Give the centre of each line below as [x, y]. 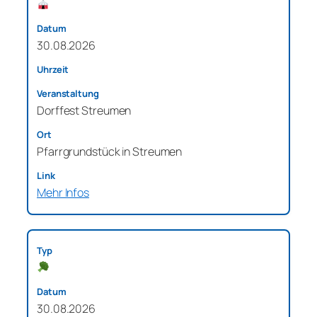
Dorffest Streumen [84, 110]
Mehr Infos [63, 192]
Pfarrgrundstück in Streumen [110, 151]
